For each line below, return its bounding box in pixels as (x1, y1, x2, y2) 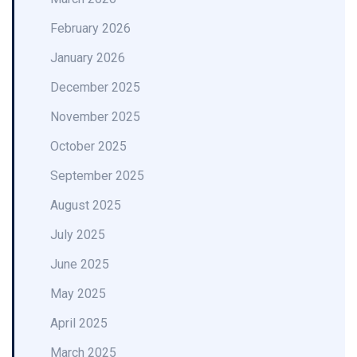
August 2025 (50, 198, 121, 213)
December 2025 (50, 80, 140, 95)
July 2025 (50, 227, 105, 242)
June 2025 (50, 257, 109, 272)
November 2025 (50, 109, 140, 124)
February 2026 (50, 21, 131, 36)
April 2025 (50, 316, 108, 331)
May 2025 (50, 286, 106, 301)
